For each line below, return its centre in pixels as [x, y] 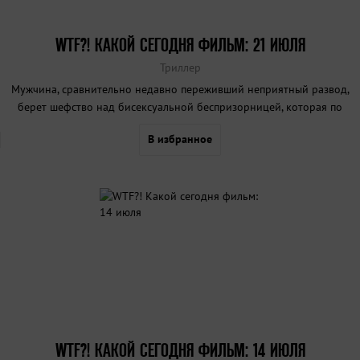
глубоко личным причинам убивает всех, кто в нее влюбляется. [180, 124]
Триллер [180, 67]
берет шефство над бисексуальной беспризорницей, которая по [180, 106]
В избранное [180, 139]
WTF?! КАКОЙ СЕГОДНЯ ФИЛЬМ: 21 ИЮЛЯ [180, 44]
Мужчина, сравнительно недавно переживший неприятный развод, [180, 89]
